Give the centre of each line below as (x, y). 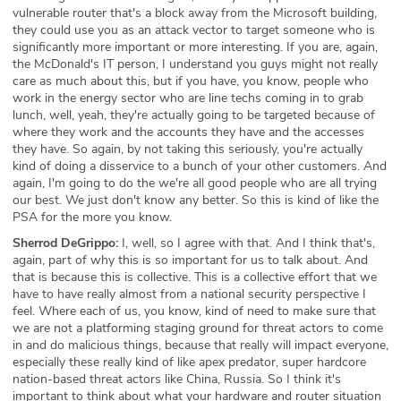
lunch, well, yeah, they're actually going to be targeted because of (194, 115)
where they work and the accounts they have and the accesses (188, 132)
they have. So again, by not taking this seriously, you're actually (188, 149)
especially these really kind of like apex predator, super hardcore (189, 362)
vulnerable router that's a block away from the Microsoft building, (195, 13)
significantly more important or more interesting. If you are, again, (195, 47)
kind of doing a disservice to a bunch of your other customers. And (200, 166)
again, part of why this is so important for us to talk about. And (190, 260)
